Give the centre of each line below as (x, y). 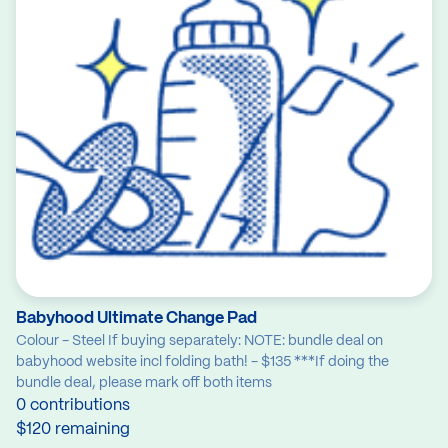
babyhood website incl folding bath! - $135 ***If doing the (202, 362)
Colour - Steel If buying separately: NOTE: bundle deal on (199, 341)
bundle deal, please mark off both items (144, 383)
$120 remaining (73, 430)
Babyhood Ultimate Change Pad (136, 319)
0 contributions (73, 406)
